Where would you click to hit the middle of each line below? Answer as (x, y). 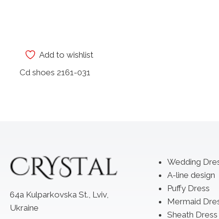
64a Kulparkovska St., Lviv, (59, 194)
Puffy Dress (188, 188)
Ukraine (24, 208)
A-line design (191, 175)
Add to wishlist (66, 55)
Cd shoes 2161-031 (55, 73)
